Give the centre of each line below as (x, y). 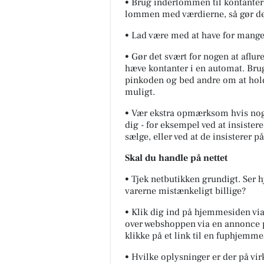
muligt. (140, 92)
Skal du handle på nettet (177, 158)
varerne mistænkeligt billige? (185, 191)
